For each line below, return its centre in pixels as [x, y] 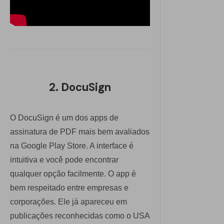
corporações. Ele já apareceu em [68, 201]
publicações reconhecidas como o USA [80, 215]
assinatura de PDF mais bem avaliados [80, 131]
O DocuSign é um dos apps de [64, 117]
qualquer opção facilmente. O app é [73, 173]
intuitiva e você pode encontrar [64, 159]
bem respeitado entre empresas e [69, 187]
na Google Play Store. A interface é [72, 145]
